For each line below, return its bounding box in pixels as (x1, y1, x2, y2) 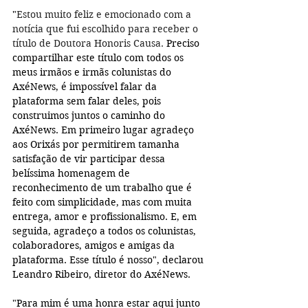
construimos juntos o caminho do (12, 109, 168, 122)
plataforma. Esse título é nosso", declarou (12, 254, 206, 267)
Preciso (166, 37, 202, 50)
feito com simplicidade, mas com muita (12, 196, 195, 209)
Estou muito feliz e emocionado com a (16, 8, 194, 21)
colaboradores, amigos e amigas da (12, 239, 177, 252)
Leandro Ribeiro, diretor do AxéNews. (12, 268, 190, 281)
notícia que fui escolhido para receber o (12, 23, 201, 36)
